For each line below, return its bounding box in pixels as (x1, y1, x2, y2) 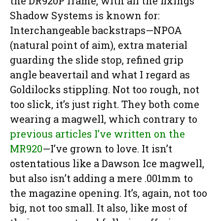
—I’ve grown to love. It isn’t (42, 142, 172, 155)
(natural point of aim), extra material (10, 38, 187, 52)
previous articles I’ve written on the (10, 127, 185, 141)
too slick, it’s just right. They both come (10, 98, 199, 111)
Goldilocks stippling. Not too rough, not (10, 83, 199, 96)
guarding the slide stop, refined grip (10, 53, 184, 67)
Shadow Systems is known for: (10, 9, 160, 22)
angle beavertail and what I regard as (10, 68, 190, 81)
